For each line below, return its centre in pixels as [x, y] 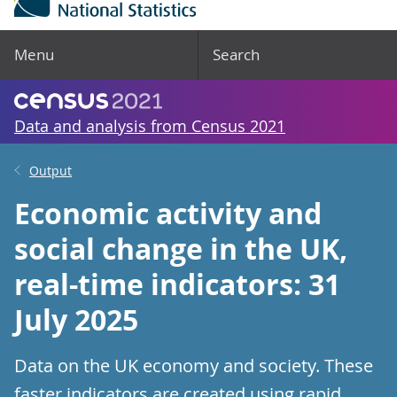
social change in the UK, [181, 249]
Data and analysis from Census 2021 [150, 126]
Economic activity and [168, 214]
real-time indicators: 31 [177, 284]
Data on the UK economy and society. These [194, 366]
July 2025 [76, 320]
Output [51, 171]
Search [236, 54]
